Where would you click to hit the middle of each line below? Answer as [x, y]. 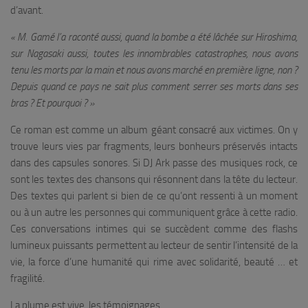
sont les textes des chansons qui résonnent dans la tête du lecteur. [154, 179]
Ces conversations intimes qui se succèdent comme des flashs [154, 229]
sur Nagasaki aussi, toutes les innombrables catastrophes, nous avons [154, 54]
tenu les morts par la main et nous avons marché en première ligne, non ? [154, 70]
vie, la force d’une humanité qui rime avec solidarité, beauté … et [154, 262]
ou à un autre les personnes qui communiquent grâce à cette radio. [154, 212]
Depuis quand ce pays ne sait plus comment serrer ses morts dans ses [154, 87]
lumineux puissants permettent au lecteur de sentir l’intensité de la [154, 245]
